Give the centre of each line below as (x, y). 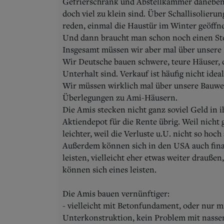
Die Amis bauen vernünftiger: (116, 193)
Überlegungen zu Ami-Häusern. (120, 97)
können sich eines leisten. (109, 169)
